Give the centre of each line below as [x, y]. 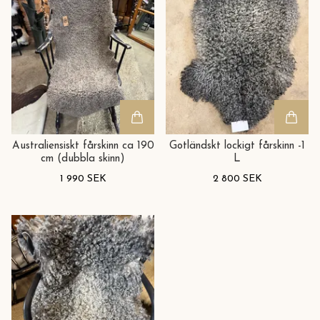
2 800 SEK [237, 179]
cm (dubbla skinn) [83, 159]
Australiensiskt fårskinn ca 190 [83, 146]
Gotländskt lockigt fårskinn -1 [237, 146]
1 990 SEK [83, 179]
